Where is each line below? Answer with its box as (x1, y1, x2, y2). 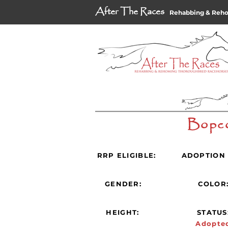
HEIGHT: (106, 208, 139, 216)
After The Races (95, 5, 164, 19)
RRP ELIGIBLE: (97, 151, 156, 159)
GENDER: (104, 179, 142, 188)
